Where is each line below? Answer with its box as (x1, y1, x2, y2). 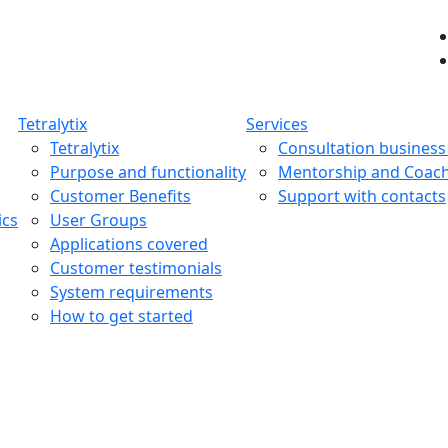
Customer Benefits (50, 185, 191, 207)
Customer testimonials (50, 257, 222, 279)
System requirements (50, 281, 213, 303)
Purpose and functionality (50, 161, 246, 183)
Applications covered (50, 233, 208, 255)
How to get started (50, 305, 193, 327)
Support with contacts (278, 185, 446, 207)
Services (246, 113, 308, 135)
